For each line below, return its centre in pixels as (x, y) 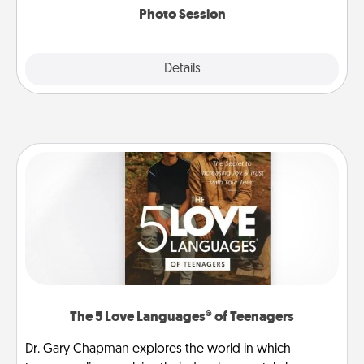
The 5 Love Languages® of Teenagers (182, 316)
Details (182, 69)
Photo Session (182, 15)
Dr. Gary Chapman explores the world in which (158, 349)
